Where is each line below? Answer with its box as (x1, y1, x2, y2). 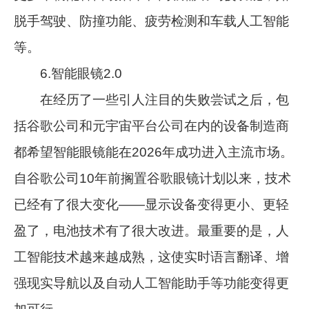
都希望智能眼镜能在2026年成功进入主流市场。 (14, 144, 294, 159)
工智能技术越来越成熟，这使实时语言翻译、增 (14, 249, 290, 264)
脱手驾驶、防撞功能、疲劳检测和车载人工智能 (14, 13, 290, 28)
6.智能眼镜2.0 (14, 66, 123, 81)
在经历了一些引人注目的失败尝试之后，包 (14, 92, 290, 107)
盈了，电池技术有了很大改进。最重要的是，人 (14, 223, 290, 238)
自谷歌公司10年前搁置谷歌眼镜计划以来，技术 (14, 170, 292, 186)
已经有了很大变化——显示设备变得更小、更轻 (14, 197, 290, 212)
